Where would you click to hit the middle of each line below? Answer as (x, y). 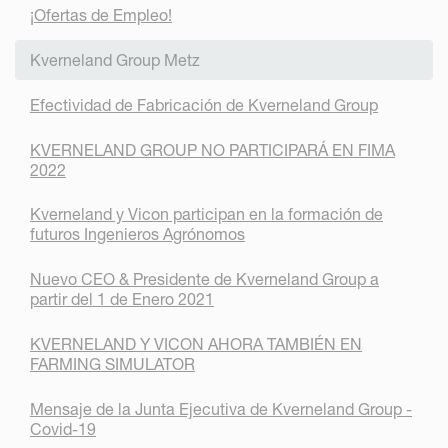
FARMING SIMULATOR (112, 364)
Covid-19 (63, 428)
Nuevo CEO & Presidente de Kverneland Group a (204, 279)
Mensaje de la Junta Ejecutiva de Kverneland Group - (221, 408)
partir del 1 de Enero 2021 (122, 299)
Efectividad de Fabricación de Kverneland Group (204, 104)
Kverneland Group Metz (115, 60)
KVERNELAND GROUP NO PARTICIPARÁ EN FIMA (212, 149)
